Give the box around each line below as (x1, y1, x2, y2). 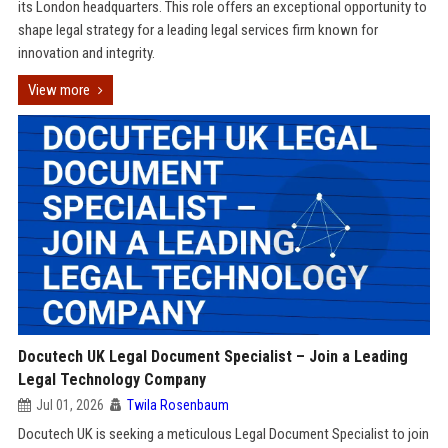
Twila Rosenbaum (126, 397, 229, 413)
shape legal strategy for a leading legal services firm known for (17, 21, 378, 39)
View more (27, 81, 90, 99)
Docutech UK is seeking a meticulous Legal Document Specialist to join (17, 425, 429, 443)
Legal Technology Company (17, 370, 206, 389)
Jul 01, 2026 (35, 397, 104, 413)
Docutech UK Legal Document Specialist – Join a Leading (17, 347, 408, 366)
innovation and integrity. (17, 44, 155, 62)
